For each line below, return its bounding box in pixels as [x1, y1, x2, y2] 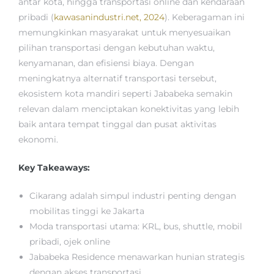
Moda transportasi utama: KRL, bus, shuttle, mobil [29, 221, 243, 232]
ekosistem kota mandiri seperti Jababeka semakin [18, 88, 232, 100]
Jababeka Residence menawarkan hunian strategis [29, 251, 245, 263]
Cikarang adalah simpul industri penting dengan [29, 190, 237, 202]
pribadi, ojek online [29, 236, 111, 248]
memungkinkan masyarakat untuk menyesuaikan [18, 27, 231, 39]
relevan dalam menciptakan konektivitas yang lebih [18, 103, 239, 115]
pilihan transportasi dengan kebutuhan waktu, [18, 42, 215, 54]
